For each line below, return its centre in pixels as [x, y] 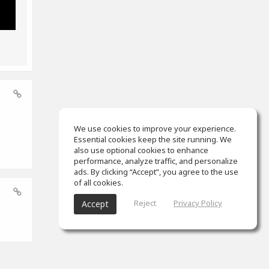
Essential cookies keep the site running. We [153, 139]
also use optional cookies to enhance [141, 150]
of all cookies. [98, 183]
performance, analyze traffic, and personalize [156, 161]
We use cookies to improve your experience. [155, 128]
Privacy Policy [198, 203]
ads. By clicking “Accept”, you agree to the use [156, 172]
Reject [145, 203]
